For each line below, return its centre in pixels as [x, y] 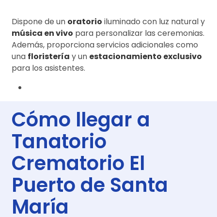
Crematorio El [78, 163]
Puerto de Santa [90, 185]
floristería [49, 56]
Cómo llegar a [81, 119]
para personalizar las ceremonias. [139, 33]
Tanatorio [59, 141]
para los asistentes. [48, 68]
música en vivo [42, 33]
